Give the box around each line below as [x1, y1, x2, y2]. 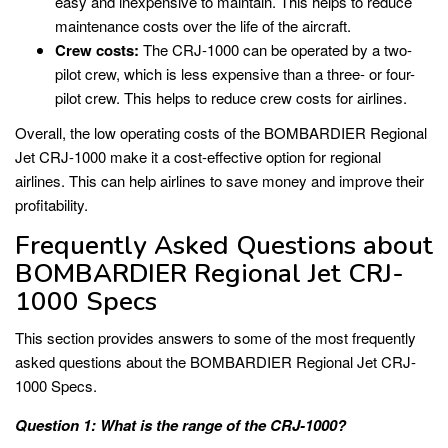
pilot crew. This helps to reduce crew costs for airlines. [55, 86, 407, 108]
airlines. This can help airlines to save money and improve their [15, 170, 424, 192]
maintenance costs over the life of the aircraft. [55, 14, 351, 36]
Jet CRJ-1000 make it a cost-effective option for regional [15, 146, 381, 168]
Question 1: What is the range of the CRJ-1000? [15, 414, 346, 437]
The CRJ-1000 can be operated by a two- [139, 38, 412, 60]
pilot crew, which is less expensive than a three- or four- [55, 62, 415, 84]
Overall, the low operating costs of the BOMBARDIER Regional [15, 122, 427, 144]
